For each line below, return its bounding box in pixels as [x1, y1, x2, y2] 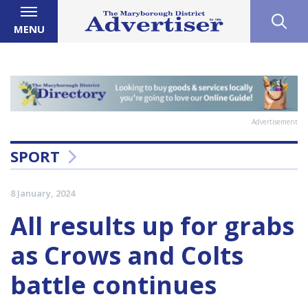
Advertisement [252, 117, 298, 127]
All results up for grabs [10, 209, 294, 243]
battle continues [10, 268, 217, 302]
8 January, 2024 [10, 187, 75, 200]
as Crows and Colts [10, 239, 243, 273]
